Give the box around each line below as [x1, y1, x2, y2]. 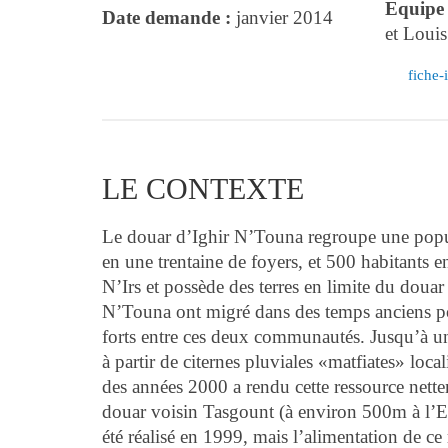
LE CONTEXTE [102, 171, 304, 205]
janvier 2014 [236, 7, 333, 29]
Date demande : [102, 7, 236, 29]
